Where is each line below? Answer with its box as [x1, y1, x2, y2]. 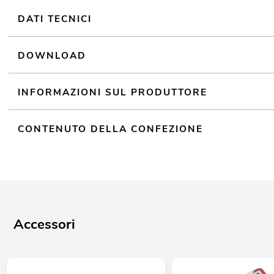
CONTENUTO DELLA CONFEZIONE [18, 122, 204, 135]
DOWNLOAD [18, 48, 87, 62]
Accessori [13, 214, 76, 234]
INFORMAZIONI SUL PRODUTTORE [18, 85, 208, 98]
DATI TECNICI [18, 12, 92, 26]
